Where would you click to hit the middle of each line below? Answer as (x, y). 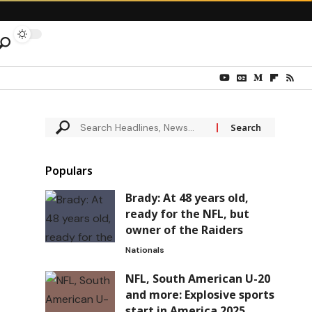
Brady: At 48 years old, (187, 198)
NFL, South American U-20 (197, 279)
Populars (69, 171)
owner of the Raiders (184, 230)
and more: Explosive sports (200, 295)
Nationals (145, 250)
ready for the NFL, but (187, 214)
